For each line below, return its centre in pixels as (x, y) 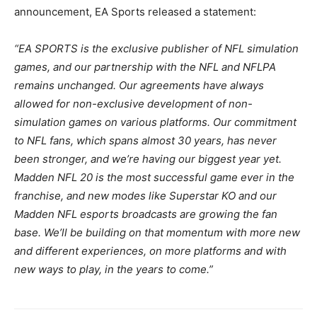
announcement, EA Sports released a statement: (135, 11)
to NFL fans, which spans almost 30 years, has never (145, 140)
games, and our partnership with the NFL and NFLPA (145, 67)
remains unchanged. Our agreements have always (139, 85)
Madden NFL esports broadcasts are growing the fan (146, 214)
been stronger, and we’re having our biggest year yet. (148, 158)
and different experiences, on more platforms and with (150, 250)
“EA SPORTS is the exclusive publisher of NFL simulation (156, 48)
